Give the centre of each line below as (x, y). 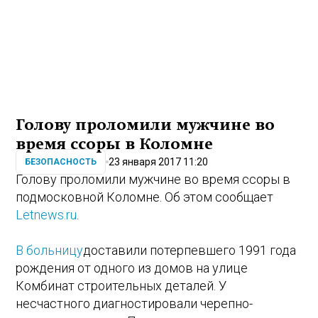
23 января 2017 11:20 (159, 161)
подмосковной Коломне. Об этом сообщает (145, 197)
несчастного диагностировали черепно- (135, 303)
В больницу (50, 250)
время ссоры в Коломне (115, 144)
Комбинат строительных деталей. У (121, 285)
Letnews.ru (46, 214)
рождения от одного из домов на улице (132, 268)
